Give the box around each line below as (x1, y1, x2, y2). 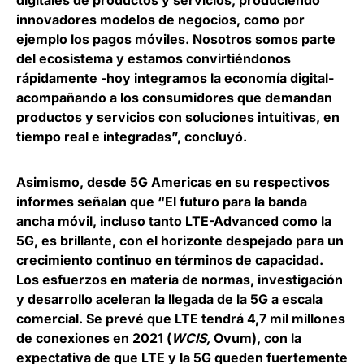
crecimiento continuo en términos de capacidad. (16, 252, 323, 268)
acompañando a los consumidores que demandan (16, 89, 332, 106)
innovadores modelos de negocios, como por (16, 11, 305, 28)
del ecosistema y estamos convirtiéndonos (16, 50, 291, 67)
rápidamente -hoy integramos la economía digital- (16, 70, 334, 86)
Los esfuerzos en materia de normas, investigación (16, 271, 343, 288)
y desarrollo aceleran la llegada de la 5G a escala (16, 291, 323, 307)
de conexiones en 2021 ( (16, 330, 171, 346)
